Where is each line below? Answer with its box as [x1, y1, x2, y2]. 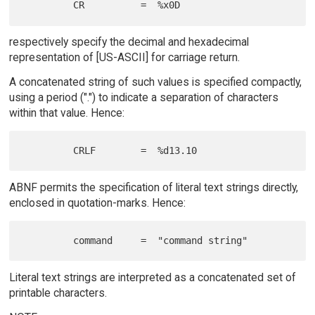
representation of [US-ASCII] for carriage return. [8, 51, 240, 65]
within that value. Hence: [8, 106, 124, 120]
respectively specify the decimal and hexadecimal [8, 35, 249, 49]
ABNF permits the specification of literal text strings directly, [8, 181, 298, 195]
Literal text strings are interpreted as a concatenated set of [8, 271, 296, 285]
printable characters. [8, 286, 107, 300]
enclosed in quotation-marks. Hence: [8, 196, 186, 210]
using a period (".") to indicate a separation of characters [8, 91, 278, 105]
